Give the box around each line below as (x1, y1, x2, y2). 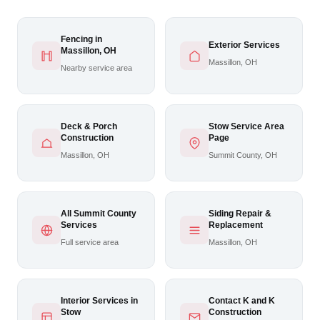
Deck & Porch (61, 121, 117, 131)
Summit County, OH (209, 151, 277, 159)
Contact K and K (209, 296, 275, 306)
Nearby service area (61, 64, 132, 72)
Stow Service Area (209, 121, 284, 131)
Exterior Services (209, 40, 280, 50)
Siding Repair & (209, 209, 271, 219)
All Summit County (61, 209, 136, 219)
